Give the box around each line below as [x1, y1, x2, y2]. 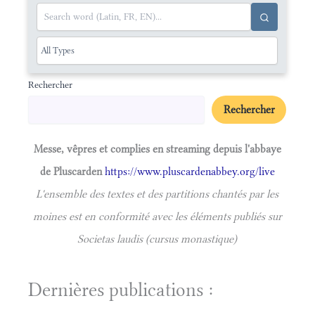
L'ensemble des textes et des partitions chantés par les [36, 187, 279, 201]
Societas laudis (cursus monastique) [77, 232, 238, 246]
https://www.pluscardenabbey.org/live [104, 165, 275, 179]
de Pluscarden [39, 165, 105, 179]
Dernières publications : [28, 278, 213, 302]
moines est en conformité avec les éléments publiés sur [32, 210, 282, 224]
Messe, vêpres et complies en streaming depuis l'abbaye [33, 142, 281, 156]
